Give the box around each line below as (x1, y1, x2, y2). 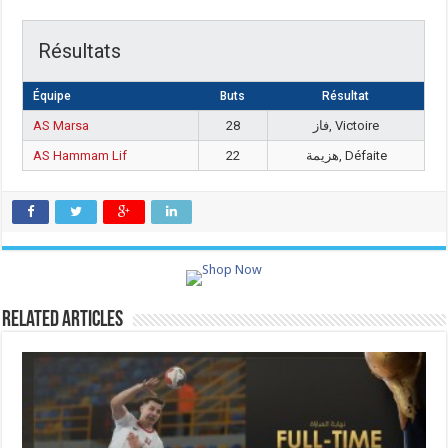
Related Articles (2, 309, 124, 332)
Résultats (38, 39, 122, 63)
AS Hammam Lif (33, 148, 128, 163)
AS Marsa (33, 118, 90, 133)
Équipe (33, 89, 72, 103)
